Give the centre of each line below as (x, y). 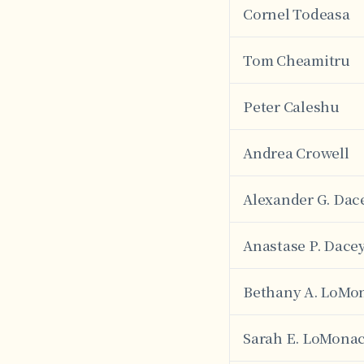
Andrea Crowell (296, 152)
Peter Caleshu (291, 106)
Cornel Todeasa (297, 13)
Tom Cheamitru (297, 60)
